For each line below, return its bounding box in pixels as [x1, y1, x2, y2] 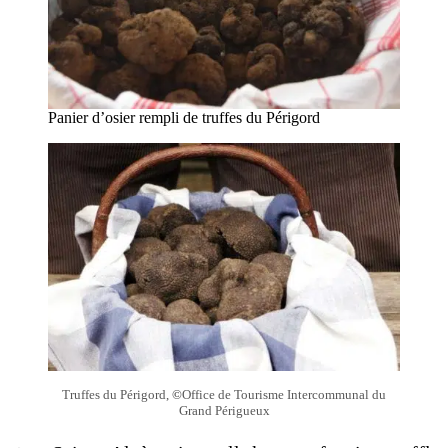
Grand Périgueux [178, 403, 270, 419]
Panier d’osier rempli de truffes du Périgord [48, 109, 320, 127]
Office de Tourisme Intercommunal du [182, 387, 386, 403]
